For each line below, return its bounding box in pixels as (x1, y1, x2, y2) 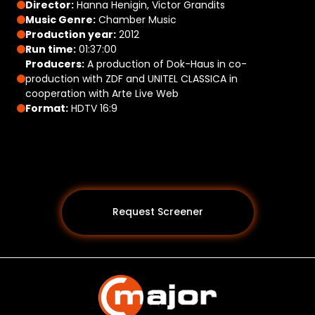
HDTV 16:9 (68, 101, 117, 115)
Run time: (25, 41, 76, 56)
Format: (25, 101, 68, 115)
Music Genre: (25, 12, 96, 27)
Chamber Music (96, 12, 176, 27)
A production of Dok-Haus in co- (84, 56, 247, 71)
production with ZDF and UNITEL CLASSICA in (25, 71, 238, 86)
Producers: (25, 56, 84, 71)
